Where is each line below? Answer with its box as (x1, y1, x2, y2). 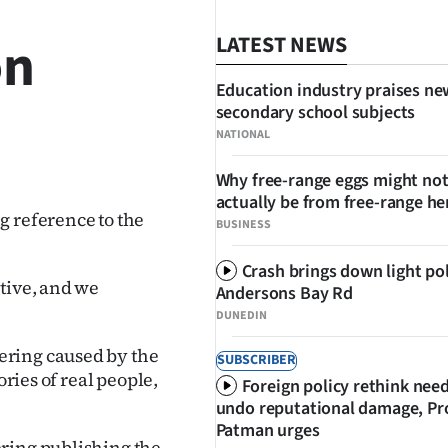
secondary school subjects (215, 100, 416, 125)
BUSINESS (215, 216, 271, 233)
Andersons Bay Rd (215, 281, 353, 307)
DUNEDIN (215, 307, 267, 325)
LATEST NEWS (215, 29, 347, 61)
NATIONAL (215, 126, 270, 143)
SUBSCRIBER (216, 350, 296, 371)
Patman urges (215, 418, 320, 444)
